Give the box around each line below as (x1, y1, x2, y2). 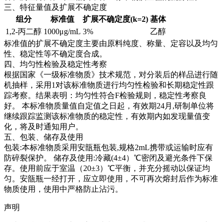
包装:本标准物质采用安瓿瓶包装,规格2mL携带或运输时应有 (4, 143, 213, 152)
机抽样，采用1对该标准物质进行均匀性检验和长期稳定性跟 (4, 81, 214, 90)
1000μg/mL (44, 27, 81, 36)
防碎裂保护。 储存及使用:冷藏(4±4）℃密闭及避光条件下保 (4, 154, 213, 163)
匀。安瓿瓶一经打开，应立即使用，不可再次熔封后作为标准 (4, 174, 218, 183)
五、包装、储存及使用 (4, 133, 83, 142)
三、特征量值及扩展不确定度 (4, 3, 107, 12)
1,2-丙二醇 (5, 27, 42, 36)
